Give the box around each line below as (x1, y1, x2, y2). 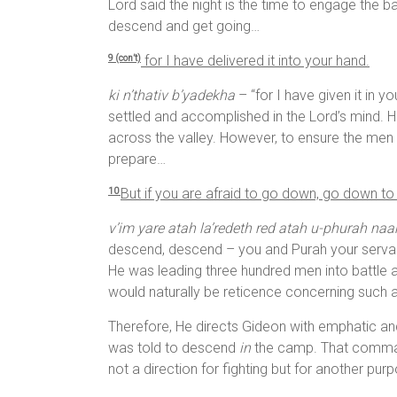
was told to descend (108, 339, 239, 357)
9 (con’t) (108, 53, 141, 64)
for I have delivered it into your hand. (141, 52, 370, 70)
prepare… (108, 151, 166, 168)
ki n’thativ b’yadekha (108, 87, 235, 105)
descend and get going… (108, 18, 260, 35)
